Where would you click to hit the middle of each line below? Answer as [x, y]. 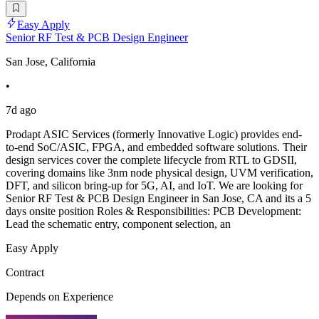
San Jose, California [51, 61]
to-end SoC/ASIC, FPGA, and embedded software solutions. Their [156, 147]
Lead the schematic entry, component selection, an [118, 224]
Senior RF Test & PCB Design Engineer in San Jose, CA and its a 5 [158, 198]
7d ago [21, 110]
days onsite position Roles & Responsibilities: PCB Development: [153, 211]
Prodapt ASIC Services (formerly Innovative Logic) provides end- [154, 134]
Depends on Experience [59, 296]
